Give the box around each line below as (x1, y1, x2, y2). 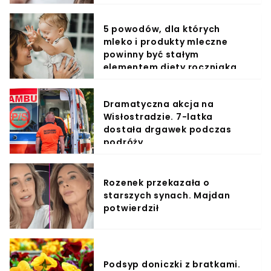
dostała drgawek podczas (103, 123, 232, 135)
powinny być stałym (103, 48, 200, 60)
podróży (103, 135, 143, 148)
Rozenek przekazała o (103, 177, 210, 189)
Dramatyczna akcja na (103, 97, 214, 110)
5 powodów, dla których (103, 22, 221, 35)
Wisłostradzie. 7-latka (103, 110, 214, 123)
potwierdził (103, 202, 159, 215)
